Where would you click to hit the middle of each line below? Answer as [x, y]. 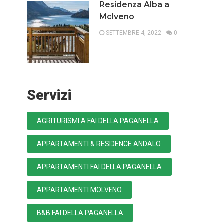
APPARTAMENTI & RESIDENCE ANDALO [99, 144]
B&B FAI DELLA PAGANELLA [80, 213]
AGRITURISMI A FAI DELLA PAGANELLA [98, 121]
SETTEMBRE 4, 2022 [132, 33]
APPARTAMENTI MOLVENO [79, 190]
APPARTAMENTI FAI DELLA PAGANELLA [99, 167]
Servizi [49, 95]
